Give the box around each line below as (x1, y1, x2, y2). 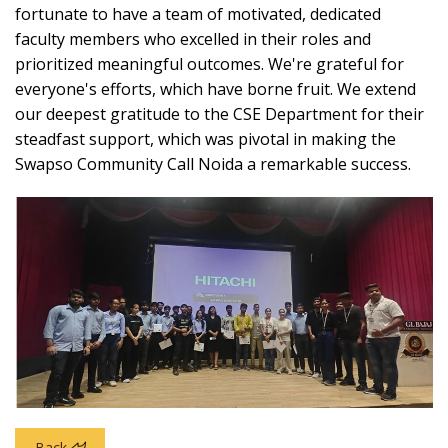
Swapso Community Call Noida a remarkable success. (15, 153, 411, 176)
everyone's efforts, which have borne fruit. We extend (15, 78, 416, 101)
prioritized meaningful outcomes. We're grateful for (15, 53, 404, 76)
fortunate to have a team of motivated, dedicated (15, 3, 381, 26)
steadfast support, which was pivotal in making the (15, 128, 396, 151)
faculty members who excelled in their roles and (15, 28, 371, 51)
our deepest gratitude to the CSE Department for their (15, 103, 424, 126)
